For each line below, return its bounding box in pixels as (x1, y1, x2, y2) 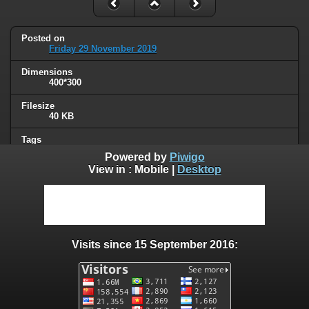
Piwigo (169, 151, 205, 163)
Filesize (21, 100, 54, 111)
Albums (21, 168, 54, 179)
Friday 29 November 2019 (49, 43, 157, 54)
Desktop (177, 163, 221, 176)
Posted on (21, 32, 65, 43)
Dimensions (21, 66, 72, 77)
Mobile (134, 163, 169, 176)
